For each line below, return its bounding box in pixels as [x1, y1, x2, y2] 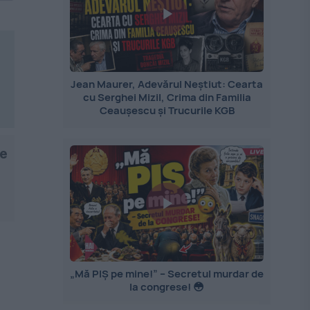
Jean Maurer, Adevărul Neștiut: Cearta [71, 77, 264, 91]
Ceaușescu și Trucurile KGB [99, 103, 235, 118]
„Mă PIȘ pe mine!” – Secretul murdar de [70, 266, 264, 282]
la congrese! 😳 [129, 280, 205, 295]
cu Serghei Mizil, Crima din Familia [82, 90, 251, 104]
